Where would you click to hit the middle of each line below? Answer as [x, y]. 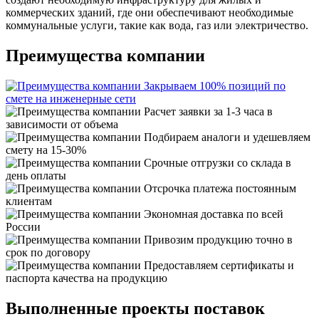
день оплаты [36, 176]
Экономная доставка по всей [214, 214]
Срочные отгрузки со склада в [218, 163]
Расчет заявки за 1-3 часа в [208, 112]
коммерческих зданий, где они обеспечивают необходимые [150, 13]
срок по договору [48, 253]
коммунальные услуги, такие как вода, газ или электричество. [157, 26]
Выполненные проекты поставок [135, 308]
